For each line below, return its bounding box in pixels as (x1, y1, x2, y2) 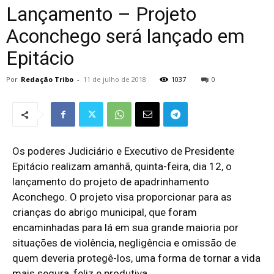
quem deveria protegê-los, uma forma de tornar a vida (12, 252, 261, 264)
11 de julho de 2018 (83, 75, 146, 84)
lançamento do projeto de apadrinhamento (12, 176, 209, 188)
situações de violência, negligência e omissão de (12, 237, 236, 249)
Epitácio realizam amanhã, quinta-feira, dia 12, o (12, 160, 232, 172)
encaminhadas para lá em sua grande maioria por (12, 221, 239, 234)
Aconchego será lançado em (6, 24, 245, 48)
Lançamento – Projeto (6, 2, 196, 26)
